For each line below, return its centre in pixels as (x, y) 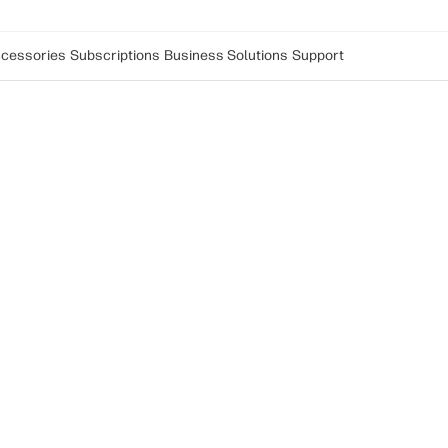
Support (318, 55)
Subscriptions (115, 55)
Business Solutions (226, 55)
